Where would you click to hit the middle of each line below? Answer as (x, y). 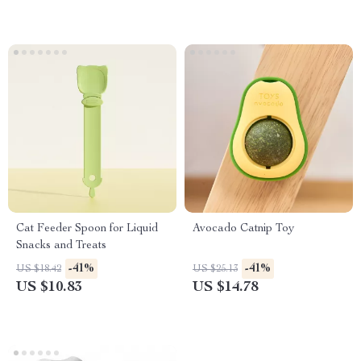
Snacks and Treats (61, 246)
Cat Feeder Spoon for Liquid (87, 229)
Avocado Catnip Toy (243, 229)
